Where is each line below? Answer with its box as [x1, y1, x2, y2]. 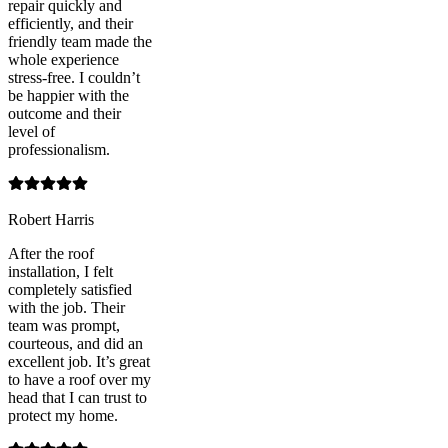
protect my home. [8, 406, 118, 424]
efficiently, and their [8, 14, 133, 32]
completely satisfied [8, 280, 132, 298]
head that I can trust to [8, 388, 147, 406]
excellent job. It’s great [8, 352, 150, 370]
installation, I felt [8, 262, 113, 280]
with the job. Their [8, 298, 125, 316]
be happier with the [8, 86, 129, 104]
